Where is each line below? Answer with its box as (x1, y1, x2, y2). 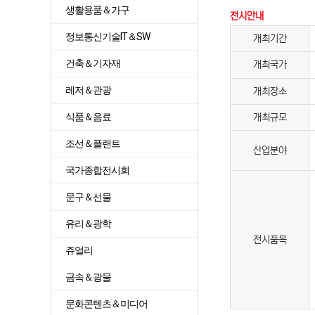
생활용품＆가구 (65, 4, 129, 15)
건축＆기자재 (65, 58, 120, 69)
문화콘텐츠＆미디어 (65, 298, 148, 309)
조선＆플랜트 (65, 138, 120, 149)
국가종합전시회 (65, 165, 129, 176)
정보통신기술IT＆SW (65, 31, 150, 42)
